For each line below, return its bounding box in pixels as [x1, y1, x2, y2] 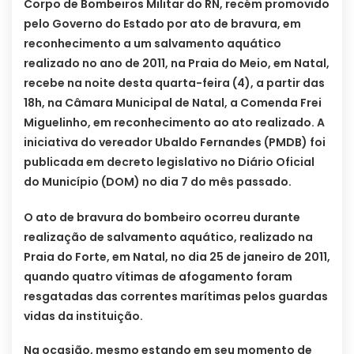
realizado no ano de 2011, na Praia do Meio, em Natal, [24, 55, 330, 72]
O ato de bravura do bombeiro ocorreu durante [24, 209, 300, 226]
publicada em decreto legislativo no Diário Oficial [24, 154, 314, 171]
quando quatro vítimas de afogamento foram [24, 269, 292, 285]
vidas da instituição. [24, 308, 143, 325]
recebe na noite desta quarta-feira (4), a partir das [24, 75, 325, 92]
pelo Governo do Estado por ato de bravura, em [24, 16, 301, 32]
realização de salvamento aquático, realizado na [24, 229, 313, 246]
